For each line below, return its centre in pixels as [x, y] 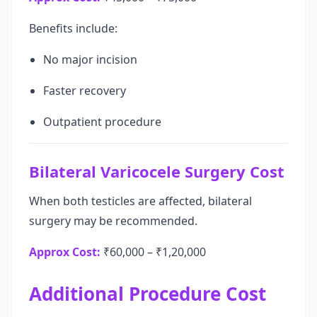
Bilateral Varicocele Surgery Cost [157, 171]
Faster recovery [85, 91]
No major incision [90, 59]
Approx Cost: [65, 252]
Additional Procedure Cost [148, 294]
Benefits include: [73, 28]
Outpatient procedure [102, 122]
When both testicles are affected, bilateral [140, 201]
